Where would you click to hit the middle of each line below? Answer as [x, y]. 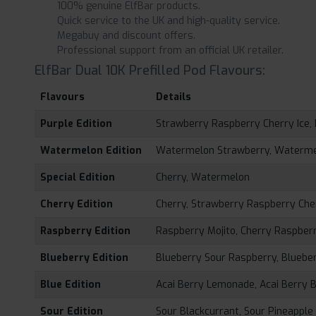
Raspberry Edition [86, 231]
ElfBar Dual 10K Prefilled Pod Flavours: [150, 71]
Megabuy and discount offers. [127, 36]
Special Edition [78, 178]
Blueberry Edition [85, 258]
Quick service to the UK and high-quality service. [169, 21]
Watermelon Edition [91, 151]
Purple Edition [77, 124]
